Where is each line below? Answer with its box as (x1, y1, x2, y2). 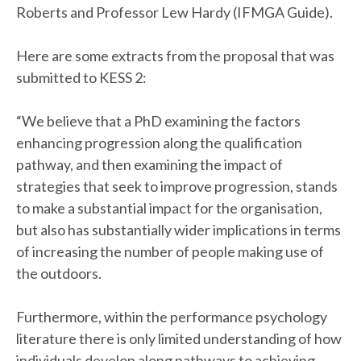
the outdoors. (16, 264, 102, 282)
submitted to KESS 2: (16, 68, 147, 86)
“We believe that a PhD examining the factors (16, 112, 301, 130)
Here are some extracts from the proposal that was (16, 47, 334, 64)
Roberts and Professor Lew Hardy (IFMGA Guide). (16, 3, 333, 21)
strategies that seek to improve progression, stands (16, 177, 338, 195)
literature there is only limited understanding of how (16, 330, 342, 347)
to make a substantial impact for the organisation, (16, 199, 322, 217)
